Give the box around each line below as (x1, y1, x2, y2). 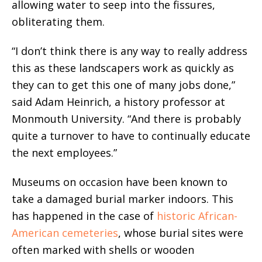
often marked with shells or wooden (12, 243, 194, 257)
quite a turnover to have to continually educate (12, 129, 250, 143)
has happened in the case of (12, 209, 157, 223)
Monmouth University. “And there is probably (12, 112, 241, 126)
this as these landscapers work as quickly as (12, 61, 234, 75)
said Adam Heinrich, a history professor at (12, 95, 225, 109)
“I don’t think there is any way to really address (12, 44, 247, 58)
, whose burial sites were (118, 226, 243, 240)
